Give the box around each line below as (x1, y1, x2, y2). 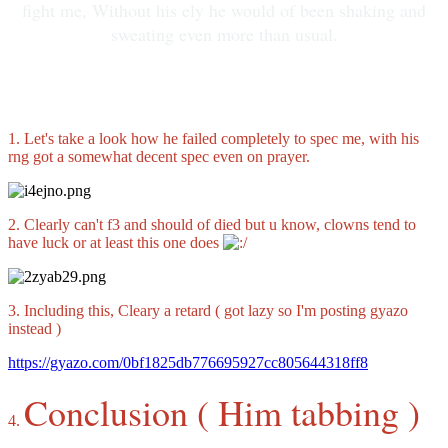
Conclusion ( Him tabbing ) (24, 388, 420, 437)
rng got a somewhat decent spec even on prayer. (8, 148, 310, 166)
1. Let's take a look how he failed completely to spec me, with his (8, 130, 419, 148)
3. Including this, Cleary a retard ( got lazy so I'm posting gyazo (8, 302, 408, 320)
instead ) (8, 320, 61, 338)
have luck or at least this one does (8, 234, 223, 252)
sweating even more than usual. (110, 22, 338, 47)
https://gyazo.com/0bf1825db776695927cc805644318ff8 (8, 354, 368, 372)
